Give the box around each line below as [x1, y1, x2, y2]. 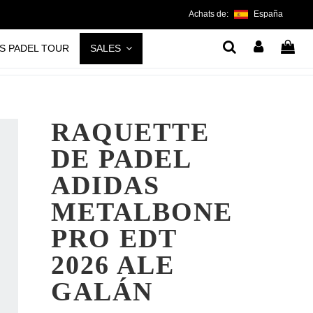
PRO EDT [51, 223, 177, 253]
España [254, 9, 283, 19]
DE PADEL [51, 143, 191, 173]
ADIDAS [51, 170, 161, 200]
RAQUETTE [51, 117, 210, 147]
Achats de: [189, 9, 231, 19]
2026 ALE [51, 249, 175, 279]
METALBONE [51, 196, 233, 226]
